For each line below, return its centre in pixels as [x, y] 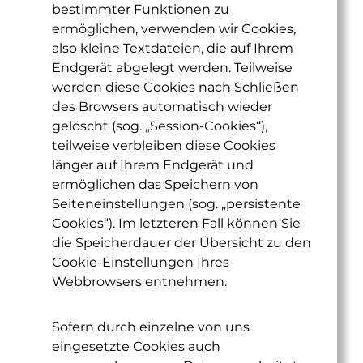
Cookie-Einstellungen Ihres [141, 262]
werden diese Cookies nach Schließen [175, 87]
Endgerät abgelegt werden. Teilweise [172, 68]
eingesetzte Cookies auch [136, 346]
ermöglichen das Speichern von [155, 184]
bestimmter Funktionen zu [141, 9]
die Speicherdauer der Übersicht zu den [181, 243]
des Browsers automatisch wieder [162, 107]
